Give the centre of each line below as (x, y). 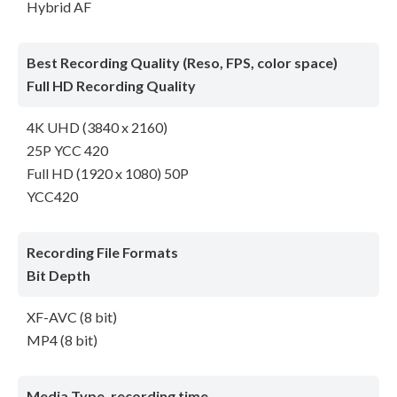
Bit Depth (58, 276)
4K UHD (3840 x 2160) (97, 128)
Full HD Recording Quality (111, 86)
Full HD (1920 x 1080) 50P (108, 174)
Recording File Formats (102, 253)
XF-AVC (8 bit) (72, 317)
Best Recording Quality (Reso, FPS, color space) (182, 63)
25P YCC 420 (67, 151)
